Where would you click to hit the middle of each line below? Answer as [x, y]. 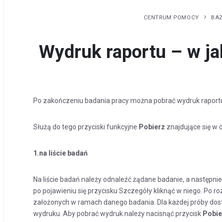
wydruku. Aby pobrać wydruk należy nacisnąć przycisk [118, 214]
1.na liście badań [61, 153]
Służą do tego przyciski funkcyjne [86, 127]
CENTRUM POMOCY [171, 17]
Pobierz [152, 127]
